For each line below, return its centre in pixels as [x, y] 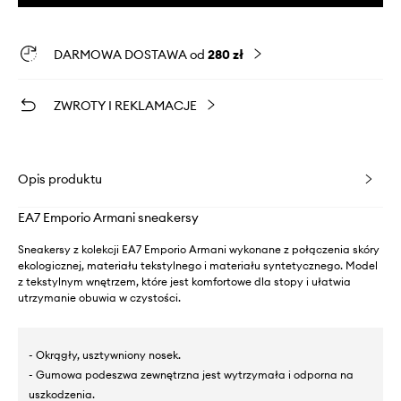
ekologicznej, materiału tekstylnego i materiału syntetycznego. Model [198, 265]
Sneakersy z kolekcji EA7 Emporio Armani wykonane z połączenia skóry [199, 249]
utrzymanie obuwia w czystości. [99, 297]
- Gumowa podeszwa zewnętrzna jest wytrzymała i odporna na [191, 374]
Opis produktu [60, 179]
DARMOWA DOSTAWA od [131, 54]
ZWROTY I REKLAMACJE [125, 105]
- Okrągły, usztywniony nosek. [105, 354]
